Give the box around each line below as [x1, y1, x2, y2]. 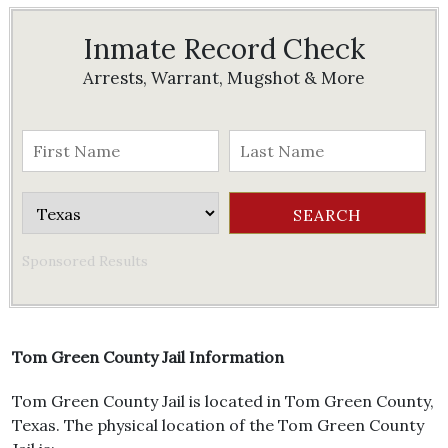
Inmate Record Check [83, 31, 365, 67]
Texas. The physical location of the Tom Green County [12, 415, 424, 435]
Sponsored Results [22, 252, 148, 270]
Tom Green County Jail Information [12, 347, 284, 367]
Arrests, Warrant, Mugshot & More [83, 67, 365, 89]
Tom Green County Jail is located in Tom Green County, [12, 391, 434, 411]
